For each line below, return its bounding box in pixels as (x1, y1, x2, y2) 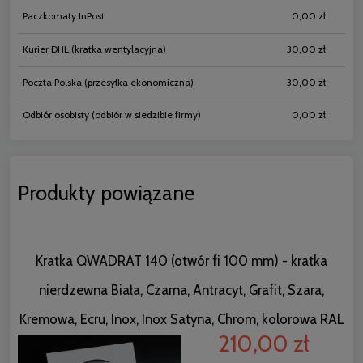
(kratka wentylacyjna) (69, 42, 166, 55)
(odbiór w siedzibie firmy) (89, 109, 201, 122)
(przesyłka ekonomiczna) (82, 75, 194, 88)
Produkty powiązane (18, 181, 194, 206)
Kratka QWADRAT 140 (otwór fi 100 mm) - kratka (36, 253, 327, 270)
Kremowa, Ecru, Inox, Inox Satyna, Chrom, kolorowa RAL (19, 311, 344, 328)
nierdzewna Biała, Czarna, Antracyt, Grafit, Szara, (39, 282, 324, 299)
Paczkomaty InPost (23, 10, 105, 23)
